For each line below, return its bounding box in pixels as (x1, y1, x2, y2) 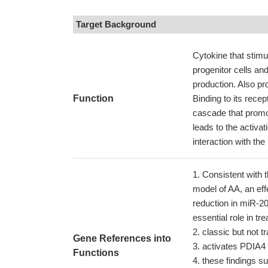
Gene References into (73, 233, 171, 243)
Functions (73, 248, 119, 258)
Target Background (76, 19, 156, 29)
